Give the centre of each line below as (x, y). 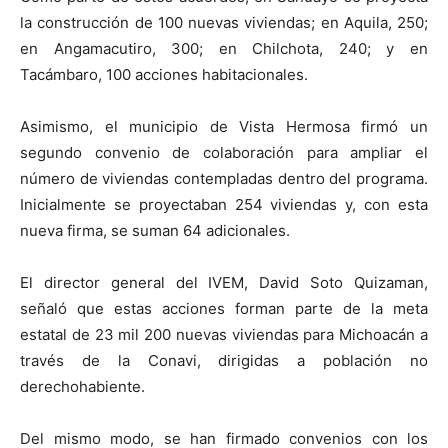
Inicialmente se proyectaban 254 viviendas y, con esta (224, 204)
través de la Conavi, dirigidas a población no (224, 360)
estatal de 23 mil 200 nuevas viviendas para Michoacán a (224, 334)
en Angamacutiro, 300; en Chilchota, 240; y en (224, 48)
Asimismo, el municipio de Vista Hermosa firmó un (224, 126)
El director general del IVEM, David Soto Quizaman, (224, 282)
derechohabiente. (82, 386)
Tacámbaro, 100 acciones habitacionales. (164, 74)
